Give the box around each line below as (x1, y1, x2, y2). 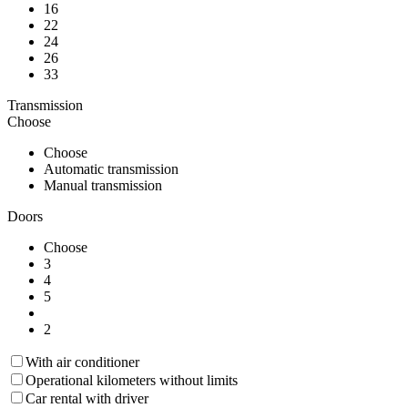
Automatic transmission (44, 160, 178, 177)
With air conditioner (25, 353, 139, 370)
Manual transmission (44, 177, 162, 193)
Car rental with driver (25, 390, 148, 406)
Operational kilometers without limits (25, 372, 238, 388)
